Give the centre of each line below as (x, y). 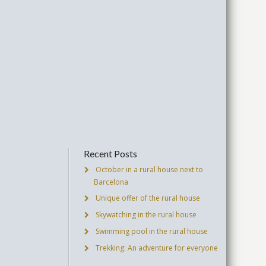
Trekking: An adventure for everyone (156, 248)
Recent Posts (110, 153)
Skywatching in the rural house (146, 215)
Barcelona (111, 182)
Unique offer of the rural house (148, 198)
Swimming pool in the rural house (151, 231)
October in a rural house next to (149, 170)
